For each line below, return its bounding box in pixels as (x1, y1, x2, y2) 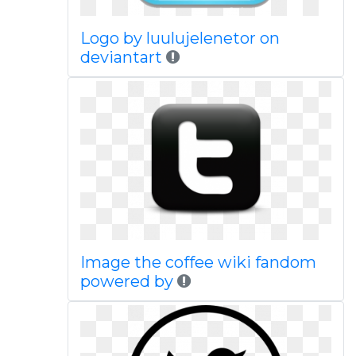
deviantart (79, 48, 166, 67)
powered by (79, 272, 173, 291)
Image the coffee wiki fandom (79, 253, 316, 272)
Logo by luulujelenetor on (79, 29, 280, 48)
